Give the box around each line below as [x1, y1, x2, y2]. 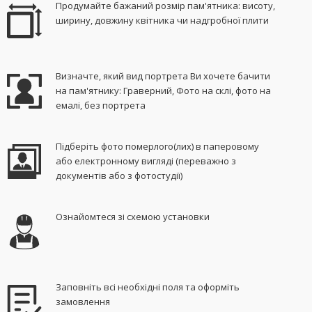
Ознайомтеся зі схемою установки [56, 210, 210, 224]
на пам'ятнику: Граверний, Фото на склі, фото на [56, 84, 272, 97]
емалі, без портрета [56, 99, 146, 112]
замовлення [56, 295, 111, 309]
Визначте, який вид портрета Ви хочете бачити [56, 70, 271, 83]
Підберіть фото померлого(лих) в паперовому [56, 140, 260, 153]
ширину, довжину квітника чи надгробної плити [56, 14, 270, 27]
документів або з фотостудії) [56, 169, 183, 182]
